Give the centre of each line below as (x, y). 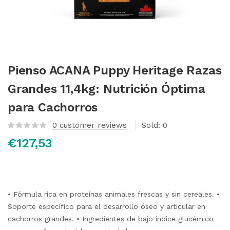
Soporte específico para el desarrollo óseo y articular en (107, 206)
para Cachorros (53, 107)
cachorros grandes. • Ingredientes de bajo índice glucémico (111, 219)
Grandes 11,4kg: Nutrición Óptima (107, 89)
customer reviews (92, 125)
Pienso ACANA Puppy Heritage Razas (115, 70)
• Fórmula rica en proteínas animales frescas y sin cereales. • (114, 194)
